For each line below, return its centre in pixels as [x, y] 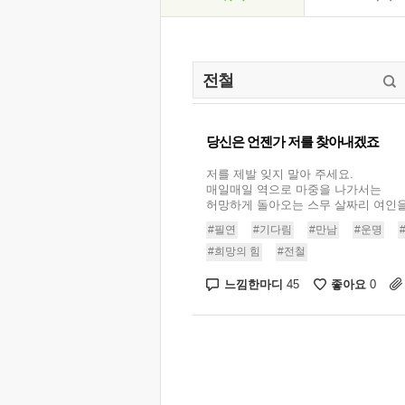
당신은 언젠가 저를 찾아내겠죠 [292, 141]
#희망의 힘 [234, 252]
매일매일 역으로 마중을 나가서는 [294, 189]
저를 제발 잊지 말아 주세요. [280, 174]
